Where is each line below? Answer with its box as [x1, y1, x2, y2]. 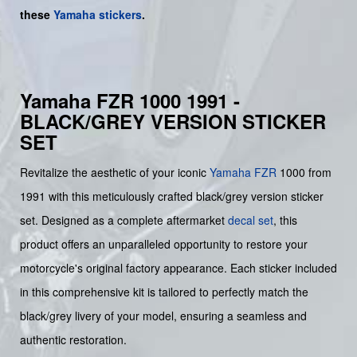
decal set [228, 212, 273, 229]
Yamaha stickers [53, 6, 142, 23]
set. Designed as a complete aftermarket [20, 212, 228, 229]
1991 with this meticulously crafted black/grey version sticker [20, 188, 324, 205]
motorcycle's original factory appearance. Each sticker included [20, 260, 337, 277]
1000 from [277, 164, 331, 181]
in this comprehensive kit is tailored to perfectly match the [20, 284, 308, 300]
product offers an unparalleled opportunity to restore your [20, 236, 308, 253]
